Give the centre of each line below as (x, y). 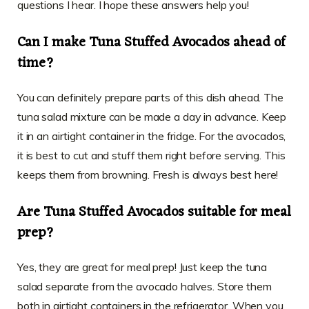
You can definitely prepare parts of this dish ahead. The (150, 97)
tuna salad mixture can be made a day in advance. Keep (152, 116)
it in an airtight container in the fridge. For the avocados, (152, 136)
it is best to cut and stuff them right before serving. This (151, 155)
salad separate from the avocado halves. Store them (144, 286)
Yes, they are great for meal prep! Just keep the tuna (142, 267)
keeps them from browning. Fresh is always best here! (148, 174)
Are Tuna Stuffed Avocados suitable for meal (154, 212)
